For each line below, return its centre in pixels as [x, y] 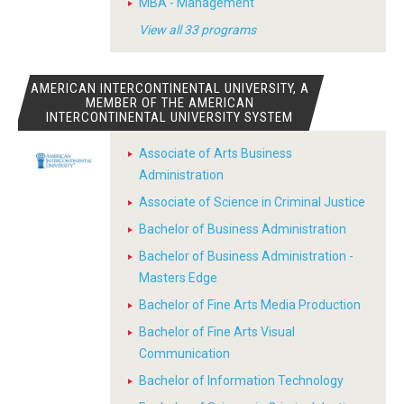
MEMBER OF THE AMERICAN [170, 103]
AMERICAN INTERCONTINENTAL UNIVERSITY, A [170, 88]
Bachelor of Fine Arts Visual [217, 332]
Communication [184, 353]
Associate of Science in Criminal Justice [252, 202]
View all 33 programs [197, 30]
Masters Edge [178, 278]
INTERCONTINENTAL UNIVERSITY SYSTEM [170, 117]
